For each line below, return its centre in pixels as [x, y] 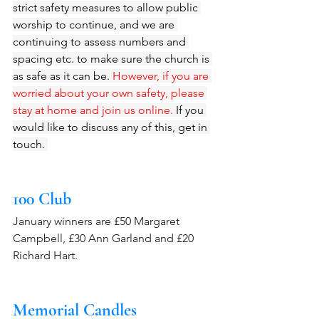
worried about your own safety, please [110, 93]
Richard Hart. [45, 255]
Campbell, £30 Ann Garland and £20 [105, 238]
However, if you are [162, 75]
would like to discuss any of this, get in [111, 127]
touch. [30, 144]
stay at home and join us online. [93, 110]
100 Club [44, 199]
